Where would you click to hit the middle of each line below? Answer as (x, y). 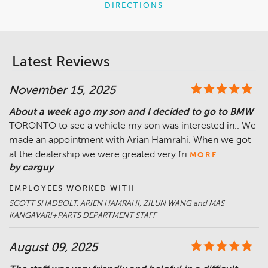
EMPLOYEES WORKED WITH (72, 189)
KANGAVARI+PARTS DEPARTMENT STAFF (83, 216)
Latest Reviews (61, 63)
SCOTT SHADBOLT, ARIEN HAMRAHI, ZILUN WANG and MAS (117, 204)
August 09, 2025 (53, 249)
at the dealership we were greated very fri (98, 155)
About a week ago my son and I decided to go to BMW (131, 113)
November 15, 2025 (62, 91)
